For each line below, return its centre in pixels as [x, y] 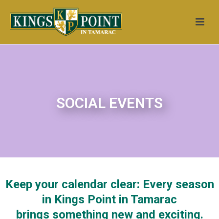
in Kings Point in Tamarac [109, 199]
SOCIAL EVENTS [109, 103]
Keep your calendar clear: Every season [109, 184]
